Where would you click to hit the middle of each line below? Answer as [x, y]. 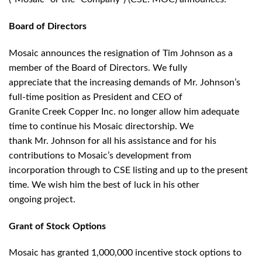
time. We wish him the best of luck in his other [104, 185]
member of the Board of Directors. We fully [98, 68]
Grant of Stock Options [57, 226]
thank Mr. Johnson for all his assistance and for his [113, 141]
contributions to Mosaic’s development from [100, 155]
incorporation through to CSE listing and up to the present [128, 170]
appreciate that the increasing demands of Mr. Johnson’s [125, 82]
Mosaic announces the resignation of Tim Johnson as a [121, 53]
